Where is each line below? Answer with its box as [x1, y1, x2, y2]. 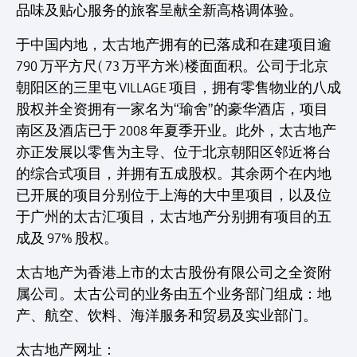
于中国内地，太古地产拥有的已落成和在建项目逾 [16, 37, 331, 53]
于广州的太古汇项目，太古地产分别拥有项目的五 [16, 209, 331, 225]
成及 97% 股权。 [16, 230, 118, 246]
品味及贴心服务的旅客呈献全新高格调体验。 [16, 2, 303, 18]
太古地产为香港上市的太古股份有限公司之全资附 [16, 265, 331, 280]
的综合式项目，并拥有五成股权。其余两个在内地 [16, 166, 331, 182]
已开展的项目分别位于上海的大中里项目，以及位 [16, 187, 331, 203]
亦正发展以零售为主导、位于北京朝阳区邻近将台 [16, 144, 331, 160]
